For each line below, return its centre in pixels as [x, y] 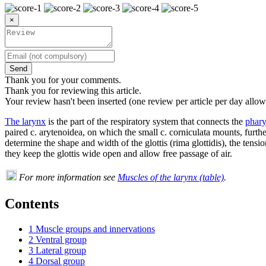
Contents [32, 203]
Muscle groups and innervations [95, 229]
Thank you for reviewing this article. [73, 90]
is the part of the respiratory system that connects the [145, 121]
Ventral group [61, 239]
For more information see [68, 177]
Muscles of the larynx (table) [171, 177]
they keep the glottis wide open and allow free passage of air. [118, 153]
